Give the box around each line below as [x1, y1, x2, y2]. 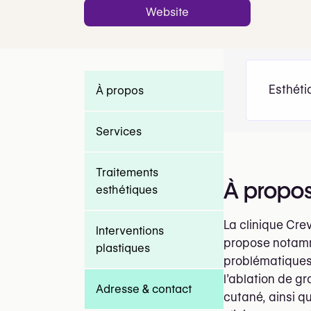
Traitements [96, 165, 158, 179]
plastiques [96, 241, 150, 255]
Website [146, 5, 189, 19]
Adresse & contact [96, 282, 192, 296]
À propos [96, 83, 144, 97]
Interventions [96, 224, 164, 237]
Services [96, 124, 142, 138]
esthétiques [96, 183, 158, 196]
